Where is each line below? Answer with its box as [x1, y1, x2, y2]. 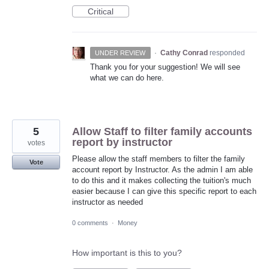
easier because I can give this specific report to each [72, 187, 256, 196]
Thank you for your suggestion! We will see [90, 62, 240, 72]
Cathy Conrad [160, 49, 208, 58]
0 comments [72, 219, 108, 227]
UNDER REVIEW [95, 49, 146, 57]
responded [209, 49, 245, 58]
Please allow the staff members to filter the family [72, 154, 245, 164]
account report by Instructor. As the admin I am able [72, 165, 253, 175]
